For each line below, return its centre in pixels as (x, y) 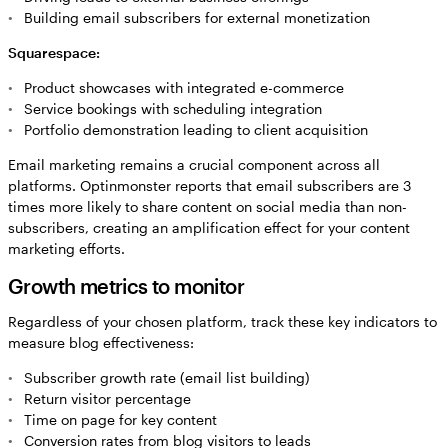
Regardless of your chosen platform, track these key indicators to (222, 322)
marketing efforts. (66, 249)
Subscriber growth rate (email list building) (167, 378)
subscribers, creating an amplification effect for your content (209, 228)
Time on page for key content (120, 420)
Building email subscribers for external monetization (197, 18)
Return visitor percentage (107, 399)
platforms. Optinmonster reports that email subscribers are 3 (209, 186)
